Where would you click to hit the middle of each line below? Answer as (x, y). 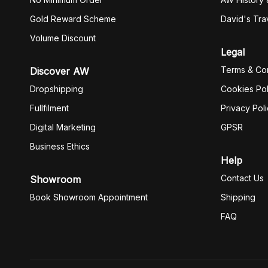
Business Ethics (60, 146)
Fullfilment (49, 108)
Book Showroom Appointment (89, 197)
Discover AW (60, 71)
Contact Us (242, 178)
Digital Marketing (63, 127)
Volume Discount (63, 38)
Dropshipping (57, 89)
